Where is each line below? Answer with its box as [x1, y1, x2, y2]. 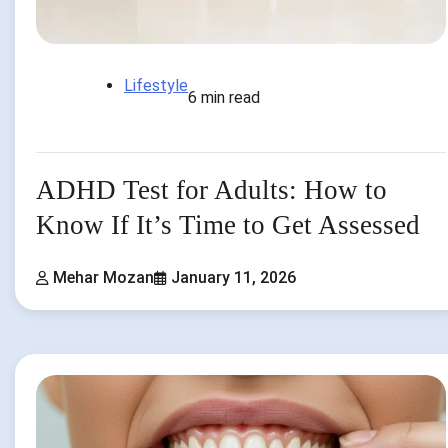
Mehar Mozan [53, 267, 154, 287]
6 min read [188, 88, 260, 108]
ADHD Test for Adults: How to [36, 175, 387, 206]
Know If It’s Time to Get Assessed [36, 210, 420, 241]
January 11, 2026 [171, 267, 296, 287]
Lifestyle [124, 76, 188, 96]
